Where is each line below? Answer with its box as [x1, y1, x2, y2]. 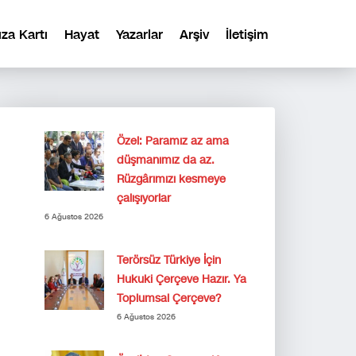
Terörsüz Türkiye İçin [117, 253, 221, 268]
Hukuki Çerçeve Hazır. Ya [117, 272, 246, 287]
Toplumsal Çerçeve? [117, 291, 221, 306]
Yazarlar [116, 25, 163, 44]
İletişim [226, 25, 269, 44]
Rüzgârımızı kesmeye [117, 172, 226, 187]
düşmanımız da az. [117, 153, 215, 168]
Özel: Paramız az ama [117, 133, 229, 149]
